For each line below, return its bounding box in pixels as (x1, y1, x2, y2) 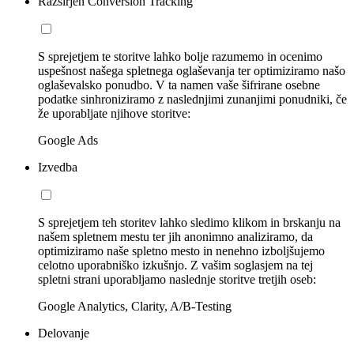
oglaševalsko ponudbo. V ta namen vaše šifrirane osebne (38, 77, 320, 92)
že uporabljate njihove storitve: (38, 106, 190, 120)
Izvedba (38, 160, 77, 174)
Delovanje (38, 326, 89, 340)
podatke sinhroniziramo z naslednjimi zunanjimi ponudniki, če (38, 92, 347, 106)
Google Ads (38, 133, 98, 147)
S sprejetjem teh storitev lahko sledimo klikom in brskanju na (38, 215, 341, 229)
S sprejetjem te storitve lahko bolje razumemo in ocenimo (38, 49, 322, 63)
